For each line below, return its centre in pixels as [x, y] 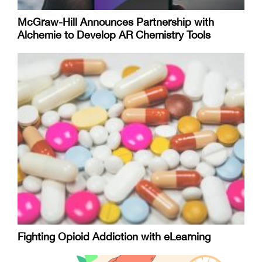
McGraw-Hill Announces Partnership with [116, 22]
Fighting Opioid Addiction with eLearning [114, 237]
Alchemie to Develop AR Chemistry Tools [114, 35]
